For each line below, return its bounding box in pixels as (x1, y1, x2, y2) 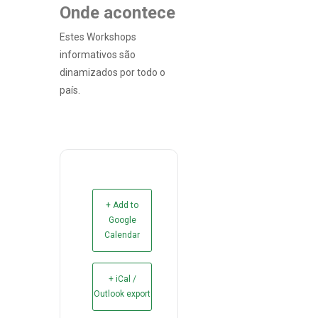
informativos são (60, 49, 136, 60)
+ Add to (106, 200, 138, 210)
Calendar (104, 230, 140, 240)
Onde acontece (60, 3, 175, 23)
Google (108, 215, 136, 225)
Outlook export (94, 289, 150, 299)
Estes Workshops (60, 31, 136, 43)
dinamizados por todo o (60, 67, 165, 78)
